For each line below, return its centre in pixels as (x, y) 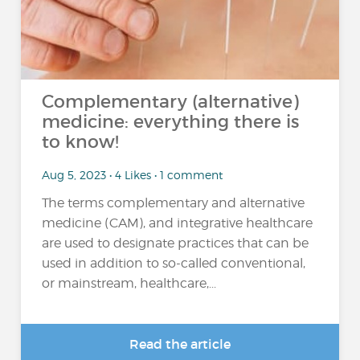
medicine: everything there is (171, 122)
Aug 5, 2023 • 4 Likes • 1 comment (133, 174)
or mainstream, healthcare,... (129, 284)
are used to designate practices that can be (176, 243)
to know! (81, 142)
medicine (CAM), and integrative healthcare (178, 223)
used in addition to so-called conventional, (174, 264)
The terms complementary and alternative (174, 203)
